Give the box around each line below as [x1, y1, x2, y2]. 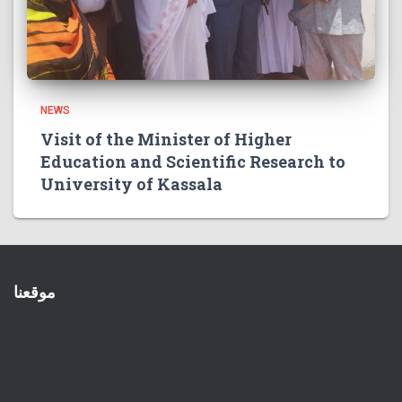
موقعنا [13, 281, 56, 303]
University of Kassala [40, 173, 223, 196]
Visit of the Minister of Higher [40, 128, 292, 151]
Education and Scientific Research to [40, 151, 345, 173]
